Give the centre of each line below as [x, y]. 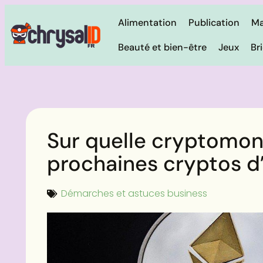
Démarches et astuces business [134, 193]
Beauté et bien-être [162, 47]
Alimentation [147, 23]
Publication [214, 23]
